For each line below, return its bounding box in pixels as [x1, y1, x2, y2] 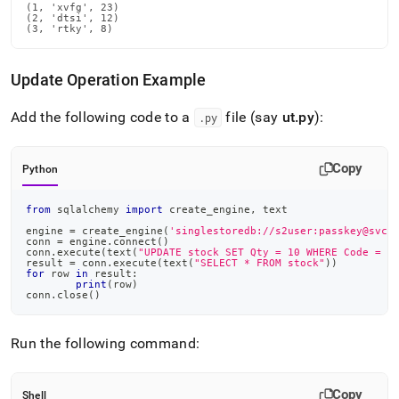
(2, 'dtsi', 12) [26, 12, 119, 23]
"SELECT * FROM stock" [194, 257, 325, 268]
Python [22, 163, 59, 175]
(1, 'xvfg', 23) [26, 2, 119, 12]
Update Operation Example [11, 70, 207, 89]
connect [113, 236, 157, 247]
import [126, 204, 163, 215]
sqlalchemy [51, 204, 126, 215]
